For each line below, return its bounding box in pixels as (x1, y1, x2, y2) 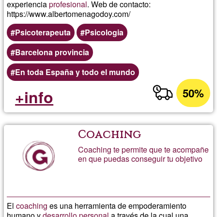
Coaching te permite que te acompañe (78, 143, 209, 155)
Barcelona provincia (15, 46, 90, 58)
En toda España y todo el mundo (15, 66, 136, 77)
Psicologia (85, 26, 124, 38)
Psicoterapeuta (15, 26, 71, 38)
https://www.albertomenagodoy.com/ (7, 8, 131, 19)
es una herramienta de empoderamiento (47, 200, 187, 211)
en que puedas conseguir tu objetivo (78, 153, 203, 164)
